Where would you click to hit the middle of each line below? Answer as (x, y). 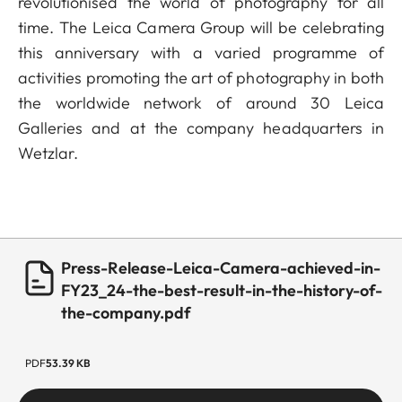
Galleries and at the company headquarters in (201, 128)
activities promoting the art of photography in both (201, 78)
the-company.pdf (126, 313)
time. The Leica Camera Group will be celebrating (201, 27)
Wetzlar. (50, 153)
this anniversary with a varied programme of (201, 52)
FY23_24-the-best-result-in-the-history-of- (222, 290)
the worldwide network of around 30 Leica (201, 103)
